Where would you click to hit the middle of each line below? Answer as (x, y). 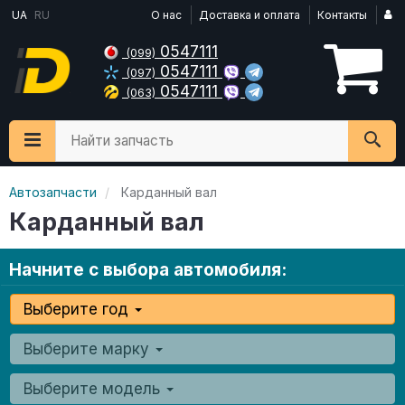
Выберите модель (94, 389)
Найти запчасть (122, 141)
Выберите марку (89, 349)
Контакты (342, 15)
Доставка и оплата (250, 15)
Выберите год (78, 309)
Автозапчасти (53, 192)
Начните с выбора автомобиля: (148, 270)
